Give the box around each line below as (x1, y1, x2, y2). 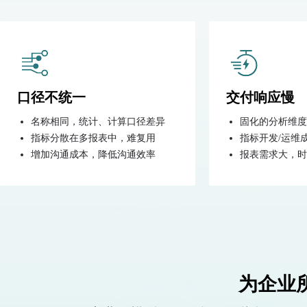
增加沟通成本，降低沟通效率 (31, 149, 156, 160)
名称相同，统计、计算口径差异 (31, 116, 165, 127)
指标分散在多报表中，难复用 (31, 133, 156, 143)
